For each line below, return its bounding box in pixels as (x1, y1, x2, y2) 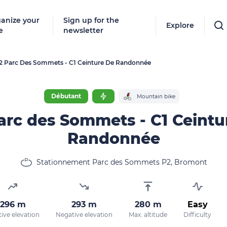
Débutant (51, 92, 81, 100)
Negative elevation (56, 211, 112, 218)
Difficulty (183, 211, 211, 218)
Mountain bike (136, 93, 175, 100)
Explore (166, 21, 195, 30)
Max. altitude (129, 211, 167, 218)
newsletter (63, 26, 104, 35)
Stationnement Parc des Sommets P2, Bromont (36, 158, 207, 167)
